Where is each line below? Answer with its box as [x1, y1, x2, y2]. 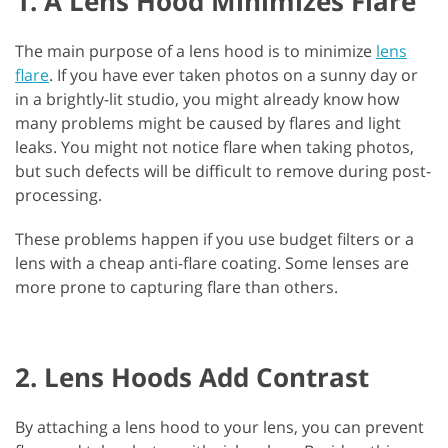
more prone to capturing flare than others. [15, 276, 338, 299]
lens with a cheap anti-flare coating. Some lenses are [15, 252, 409, 275]
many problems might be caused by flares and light [15, 112, 401, 135]
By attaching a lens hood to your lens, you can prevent [15, 416, 424, 439]
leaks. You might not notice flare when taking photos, [15, 136, 414, 159]
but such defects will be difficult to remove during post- [15, 160, 431, 183]
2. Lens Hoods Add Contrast [15, 359, 369, 396]
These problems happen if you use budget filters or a [15, 228, 414, 251]
